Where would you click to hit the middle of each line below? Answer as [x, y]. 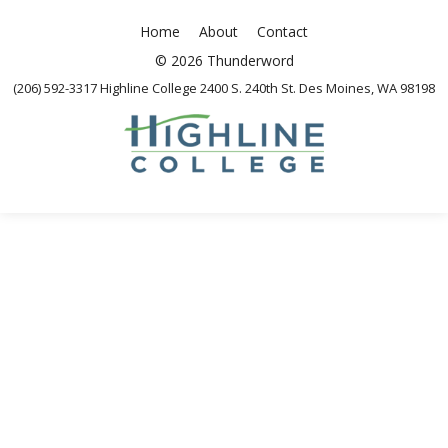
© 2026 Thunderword [224, 60]
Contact [282, 31]
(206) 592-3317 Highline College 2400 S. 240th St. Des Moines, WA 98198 [224, 88]
